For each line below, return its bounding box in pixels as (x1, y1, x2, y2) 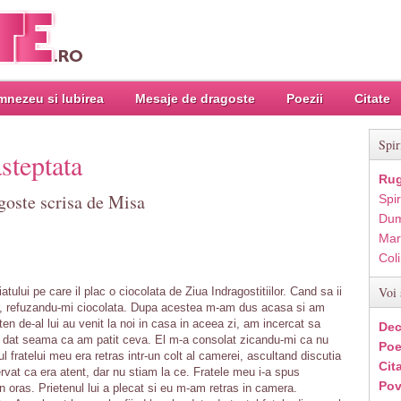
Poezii (286, 91, 323, 106)
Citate (354, 91, 390, 106)
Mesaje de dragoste (135, 91, 255, 106)
